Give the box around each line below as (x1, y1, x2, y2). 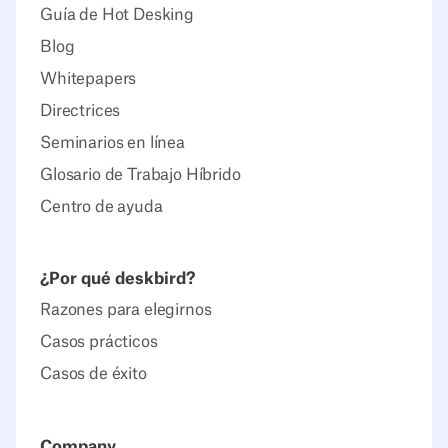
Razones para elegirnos (40, 302, 212, 319)
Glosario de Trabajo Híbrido (40, 166, 241, 183)
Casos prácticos (40, 334, 158, 351)
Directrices (40, 102, 121, 119)
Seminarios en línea (40, 134, 185, 151)
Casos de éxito (40, 366, 147, 383)
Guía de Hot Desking (40, 6, 194, 23)
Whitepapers (40, 70, 137, 87)
